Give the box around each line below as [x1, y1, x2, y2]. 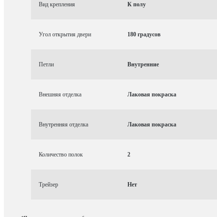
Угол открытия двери [39, 31, 91, 38]
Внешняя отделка [39, 91, 81, 98]
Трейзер [39, 181, 58, 188]
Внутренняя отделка [39, 121, 88, 128]
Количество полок [39, 151, 83, 158]
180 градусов [127, 31, 160, 38]
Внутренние [127, 61, 159, 68]
